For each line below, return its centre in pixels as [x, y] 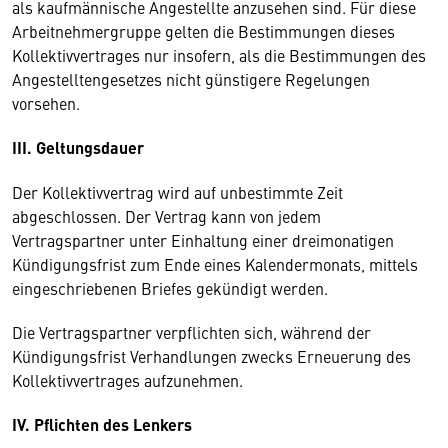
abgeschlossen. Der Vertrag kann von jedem [166, 216]
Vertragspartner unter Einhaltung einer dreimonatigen [203, 240]
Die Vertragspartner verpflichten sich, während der [191, 332]
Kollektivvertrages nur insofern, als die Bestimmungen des [219, 55]
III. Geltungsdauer [78, 147]
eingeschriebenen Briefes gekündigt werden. [170, 288]
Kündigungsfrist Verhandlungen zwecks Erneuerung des [211, 356]
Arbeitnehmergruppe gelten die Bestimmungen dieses [203, 31]
